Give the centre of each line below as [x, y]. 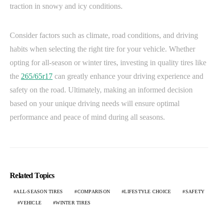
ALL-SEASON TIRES [40, 192]
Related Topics [32, 176]
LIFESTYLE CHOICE [148, 192]
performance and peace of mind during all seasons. [87, 117]
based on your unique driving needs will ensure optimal [95, 104]
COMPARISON [93, 192]
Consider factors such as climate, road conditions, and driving [104, 36]
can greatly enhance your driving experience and [128, 76]
